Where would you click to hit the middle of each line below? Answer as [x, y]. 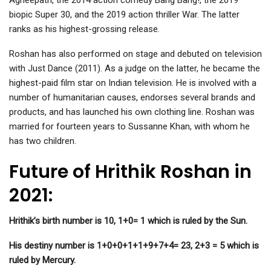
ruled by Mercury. [42, 260]
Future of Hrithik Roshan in [130, 172]
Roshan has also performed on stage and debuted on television [135, 54]
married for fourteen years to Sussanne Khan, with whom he [129, 127]
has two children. [43, 141]
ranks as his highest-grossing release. [84, 29]
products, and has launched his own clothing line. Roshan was [132, 112]
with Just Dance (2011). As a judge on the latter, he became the [135, 69]
